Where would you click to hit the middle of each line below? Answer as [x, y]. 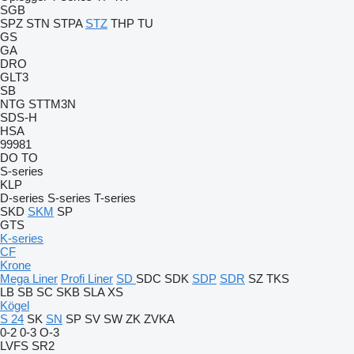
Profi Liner [87, 279]
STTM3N [52, 104]
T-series [115, 198]
